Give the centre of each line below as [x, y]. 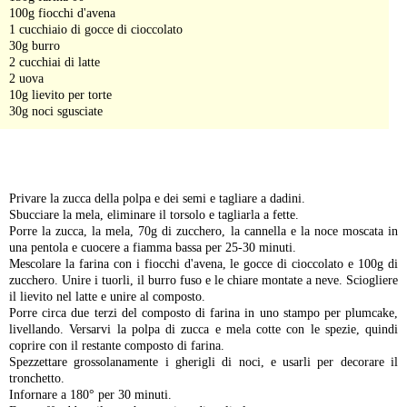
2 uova [26, 78]
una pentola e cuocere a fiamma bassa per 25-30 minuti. [153, 247]
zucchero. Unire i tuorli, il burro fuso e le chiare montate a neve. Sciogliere [203, 280]
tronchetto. [37, 378]
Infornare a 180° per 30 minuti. [90, 394]
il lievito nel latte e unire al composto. [107, 296]
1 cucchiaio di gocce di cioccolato [96, 29]
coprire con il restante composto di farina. [117, 345]
